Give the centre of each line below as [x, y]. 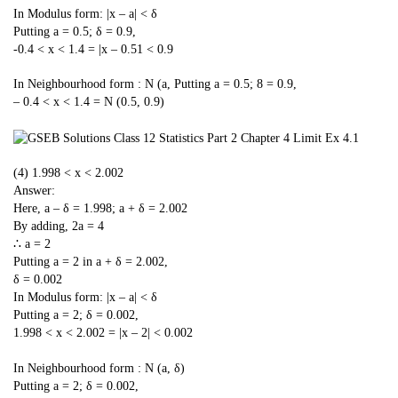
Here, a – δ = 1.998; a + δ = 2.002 [100, 209]
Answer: [34, 191]
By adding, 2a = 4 [59, 227]
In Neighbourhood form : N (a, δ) [99, 368]
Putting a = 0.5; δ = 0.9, [75, 31]
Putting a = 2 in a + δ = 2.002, [91, 262]
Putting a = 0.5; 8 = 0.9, [235, 84]
